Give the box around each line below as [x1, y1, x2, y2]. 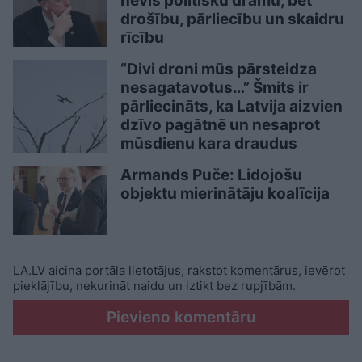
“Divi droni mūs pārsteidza [120, 60, 317, 79]
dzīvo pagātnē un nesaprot [120, 116, 320, 135]
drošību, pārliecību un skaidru [120, 10, 344, 29]
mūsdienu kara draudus [120, 134, 297, 154]
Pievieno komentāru [106, 307, 256, 326]
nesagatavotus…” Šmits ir [120, 78, 309, 98]
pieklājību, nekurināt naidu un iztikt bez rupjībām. [13, 277, 296, 293]
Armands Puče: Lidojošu [120, 166, 302, 185]
